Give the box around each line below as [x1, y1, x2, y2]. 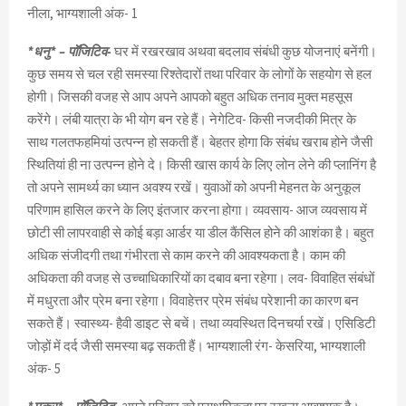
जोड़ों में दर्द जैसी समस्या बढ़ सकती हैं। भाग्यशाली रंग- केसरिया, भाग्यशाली [27, 337, 365, 355]
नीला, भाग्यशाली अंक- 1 [27, 5, 138, 23]
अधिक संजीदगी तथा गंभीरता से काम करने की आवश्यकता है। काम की [27, 246, 345, 265]
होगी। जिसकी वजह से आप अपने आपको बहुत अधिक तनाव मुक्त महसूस [27, 88, 353, 106]
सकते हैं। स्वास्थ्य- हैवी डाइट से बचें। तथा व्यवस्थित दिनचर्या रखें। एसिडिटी [27, 314, 375, 333]
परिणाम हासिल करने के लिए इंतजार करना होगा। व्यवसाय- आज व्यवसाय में [27, 201, 367, 219]
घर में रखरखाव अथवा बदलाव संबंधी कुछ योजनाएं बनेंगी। [114, 43, 377, 61]
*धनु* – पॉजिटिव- [27, 43, 111, 61]
